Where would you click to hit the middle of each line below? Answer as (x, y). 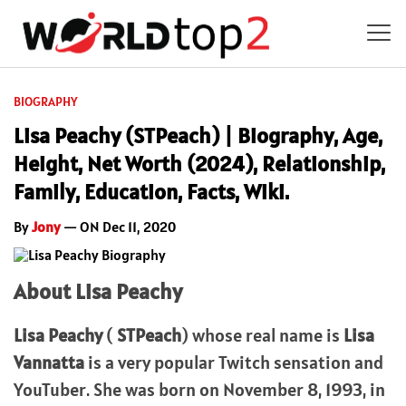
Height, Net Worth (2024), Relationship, (199, 163)
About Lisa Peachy (98, 291)
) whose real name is (262, 335)
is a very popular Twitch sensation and (234, 362)
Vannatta (49, 362)
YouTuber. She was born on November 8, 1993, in (199, 389)
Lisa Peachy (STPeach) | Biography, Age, (198, 135)
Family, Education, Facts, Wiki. (151, 191)
